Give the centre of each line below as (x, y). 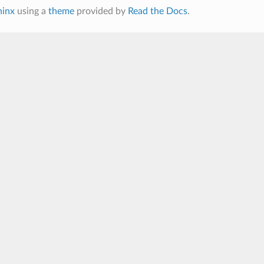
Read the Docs (157, 11)
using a (31, 11)
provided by (101, 11)
